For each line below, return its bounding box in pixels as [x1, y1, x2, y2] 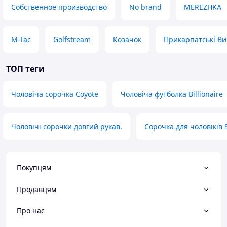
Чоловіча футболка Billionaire [121, 89, 223, 99]
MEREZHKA [184, 2, 221, 12]
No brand [129, 2, 162, 12]
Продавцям [17, 184, 56, 194]
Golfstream [53, 34, 91, 44]
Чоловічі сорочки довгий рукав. [11, 122, 122, 131]
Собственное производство [11, 2, 107, 12]
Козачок [113, 34, 141, 44]
